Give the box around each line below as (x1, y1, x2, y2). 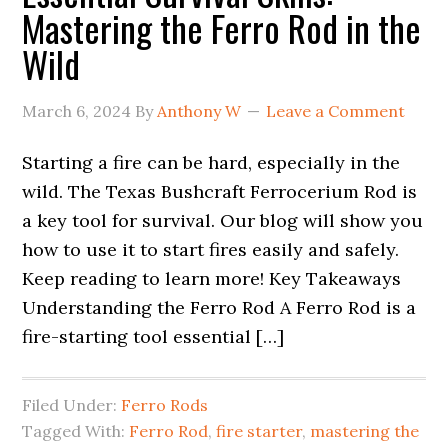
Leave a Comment (266, 101, 406, 121)
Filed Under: (22, 395, 122, 415)
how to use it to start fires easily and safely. (22, 238, 400, 261)
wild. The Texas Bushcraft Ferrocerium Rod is (22, 180, 418, 203)
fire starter (216, 421, 303, 441)
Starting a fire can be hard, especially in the (22, 151, 401, 174)
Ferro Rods (121, 395, 209, 415)
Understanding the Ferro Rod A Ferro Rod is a (22, 296, 417, 319)
